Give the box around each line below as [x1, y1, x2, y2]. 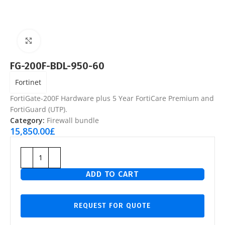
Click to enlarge [40, 36, 86, 45]
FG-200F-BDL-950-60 [10, 59, 104, 72]
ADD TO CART [86, 169, 139, 179]
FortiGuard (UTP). [10, 104, 67, 114]
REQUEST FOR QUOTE [74, 201, 151, 210]
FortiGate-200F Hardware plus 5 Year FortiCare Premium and [10, 93, 214, 103]
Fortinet [15, 77, 41, 87]
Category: [10, 115, 45, 125]
